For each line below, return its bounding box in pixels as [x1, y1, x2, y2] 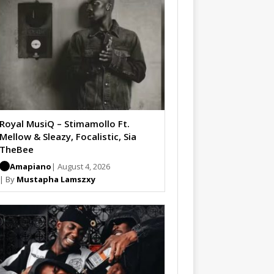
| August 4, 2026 [51, 160, 110, 172]
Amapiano [9, 160, 51, 172]
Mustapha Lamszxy [16, 173, 95, 185]
